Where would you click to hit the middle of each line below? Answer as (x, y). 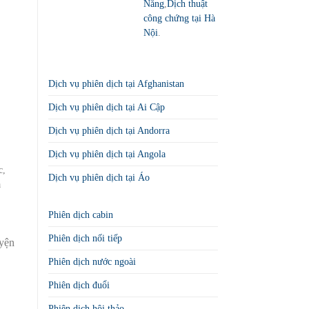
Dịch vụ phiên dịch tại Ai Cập (106, 107)
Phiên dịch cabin (80, 215)
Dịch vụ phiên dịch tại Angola (107, 154)
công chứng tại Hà (179, 18)
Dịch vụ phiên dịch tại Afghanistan (116, 83)
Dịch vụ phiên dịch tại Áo (99, 177)
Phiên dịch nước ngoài (92, 261)
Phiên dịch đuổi (79, 285)
